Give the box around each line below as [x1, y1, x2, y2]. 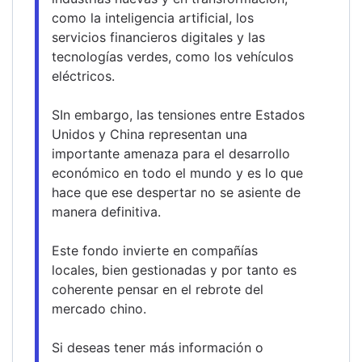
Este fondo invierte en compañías [52, 242, 258, 259]
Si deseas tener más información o [52, 339, 263, 356]
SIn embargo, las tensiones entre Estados [52, 106, 305, 123]
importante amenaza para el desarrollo [52, 145, 290, 162]
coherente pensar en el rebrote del [52, 280, 263, 297]
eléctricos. [52, 67, 115, 84]
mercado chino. [52, 300, 146, 317]
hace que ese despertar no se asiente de [52, 183, 301, 200]
